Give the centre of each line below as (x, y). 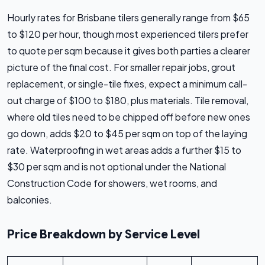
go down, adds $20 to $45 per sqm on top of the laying (127, 134)
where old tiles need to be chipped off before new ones (129, 117)
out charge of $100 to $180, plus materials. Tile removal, (128, 101)
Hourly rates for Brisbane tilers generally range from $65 (128, 18)
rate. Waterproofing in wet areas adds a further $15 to (124, 150)
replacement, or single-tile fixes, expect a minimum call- (127, 84)
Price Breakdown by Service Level (104, 235)
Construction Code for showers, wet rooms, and (112, 183)
